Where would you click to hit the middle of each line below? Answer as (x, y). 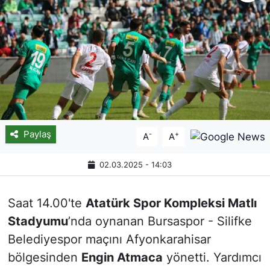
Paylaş (37, 134)
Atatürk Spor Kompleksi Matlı (171, 203)
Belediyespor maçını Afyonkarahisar (109, 239)
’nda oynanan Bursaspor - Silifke (160, 221)
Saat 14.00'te (46, 203)
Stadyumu (38, 221)
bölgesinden (44, 257)
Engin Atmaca (122, 257)
